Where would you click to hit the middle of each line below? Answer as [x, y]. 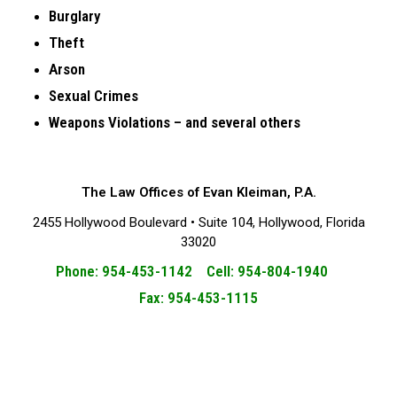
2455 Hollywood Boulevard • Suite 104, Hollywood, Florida [198, 222]
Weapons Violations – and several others [175, 122]
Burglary [74, 16]
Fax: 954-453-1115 [198, 297]
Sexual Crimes [93, 95]
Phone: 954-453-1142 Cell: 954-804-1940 [198, 271]
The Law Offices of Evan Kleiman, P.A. [198, 192]
